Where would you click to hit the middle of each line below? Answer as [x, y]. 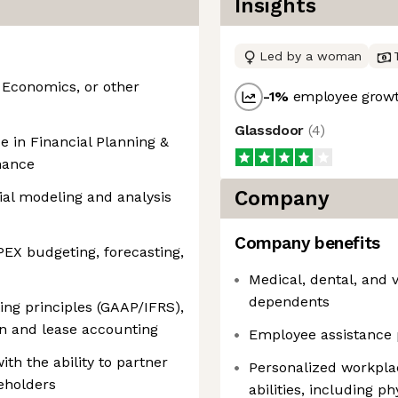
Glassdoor [271, 130]
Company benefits [307, 243]
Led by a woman [310, 56]
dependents [289, 302]
